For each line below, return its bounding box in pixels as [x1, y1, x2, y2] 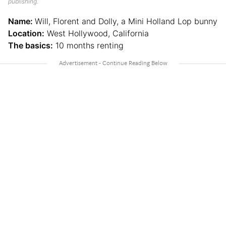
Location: [8, 28, 44, 39]
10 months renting [53, 40, 124, 51]
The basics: [8, 40, 53, 51]
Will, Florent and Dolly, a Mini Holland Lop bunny [35, 16, 217, 27]
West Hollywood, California [44, 28, 149, 39]
